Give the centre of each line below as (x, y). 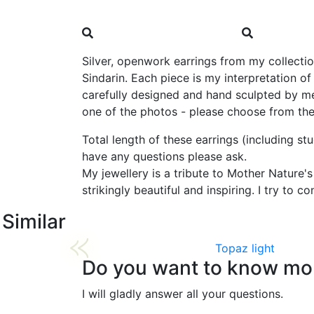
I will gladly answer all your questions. (183, 294)
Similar (34, 221)
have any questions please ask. (166, 156)
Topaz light (245, 248)
